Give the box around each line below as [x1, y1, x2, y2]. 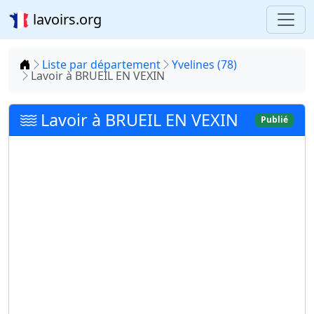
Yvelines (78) [172, 57, 237, 72]
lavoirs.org [29, 10, 102, 29]
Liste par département [42, 57, 161, 72]
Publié [261, 114, 289, 125]
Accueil [30, 56, 67, 71]
